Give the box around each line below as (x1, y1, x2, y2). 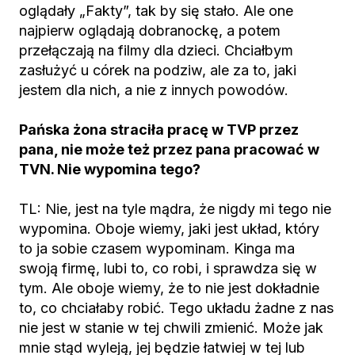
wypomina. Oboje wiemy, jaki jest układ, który (19, 220, 319, 237)
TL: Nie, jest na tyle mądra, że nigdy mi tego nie (19, 200, 331, 217)
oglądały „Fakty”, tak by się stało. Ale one (19, 2, 293, 19)
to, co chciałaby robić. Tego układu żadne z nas (19, 300, 334, 316)
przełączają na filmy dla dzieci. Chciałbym (19, 42, 293, 59)
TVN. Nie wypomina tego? (19, 161, 200, 177)
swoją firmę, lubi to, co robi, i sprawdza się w (19, 260, 317, 277)
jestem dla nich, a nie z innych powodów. (19, 82, 288, 98)
